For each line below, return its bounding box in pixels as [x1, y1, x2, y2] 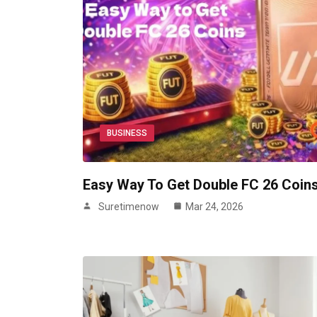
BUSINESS [107, 128, 147, 139]
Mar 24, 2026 [185, 201, 243, 213]
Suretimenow [98, 201, 159, 213]
